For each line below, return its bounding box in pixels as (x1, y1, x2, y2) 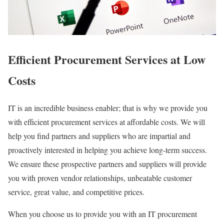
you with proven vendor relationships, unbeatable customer (8, 172, 192, 183)
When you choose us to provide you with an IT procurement (8, 208, 197, 219)
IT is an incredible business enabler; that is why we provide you (8, 102, 207, 113)
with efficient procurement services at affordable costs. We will (8, 116, 205, 127)
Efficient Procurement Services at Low (8, 50, 205, 68)
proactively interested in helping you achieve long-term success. (8, 144, 207, 155)
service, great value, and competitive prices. (8, 186, 144, 197)
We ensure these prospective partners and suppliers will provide (8, 158, 206, 169)
